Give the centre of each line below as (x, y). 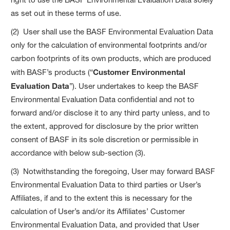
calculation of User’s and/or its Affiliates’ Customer (98, 211)
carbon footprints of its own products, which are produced (111, 58)
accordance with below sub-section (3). (78, 152)
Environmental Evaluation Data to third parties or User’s (106, 184)
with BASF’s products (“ (52, 72)
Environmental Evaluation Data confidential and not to (103, 99)
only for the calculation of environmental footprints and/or (109, 45)
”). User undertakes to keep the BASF (134, 86)
